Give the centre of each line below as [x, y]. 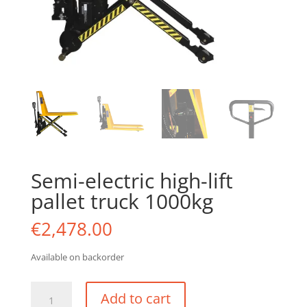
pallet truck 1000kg [122, 201]
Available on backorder [77, 257]
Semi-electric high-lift [132, 180]
